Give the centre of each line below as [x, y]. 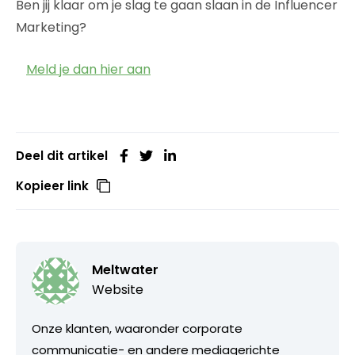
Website [118, 290]
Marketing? [51, 28]
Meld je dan [61, 70]
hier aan [125, 70]
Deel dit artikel [62, 156]
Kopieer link [52, 186]
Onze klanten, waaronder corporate [137, 329]
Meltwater [125, 270]
